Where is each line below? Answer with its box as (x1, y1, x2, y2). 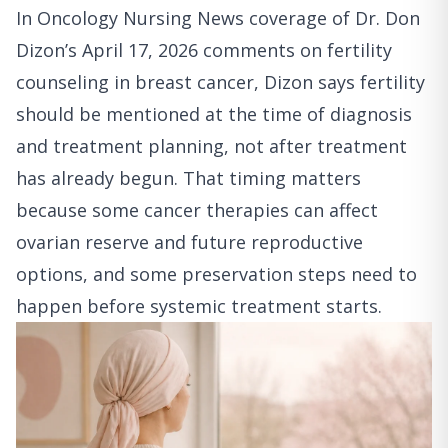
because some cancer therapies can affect (16, 198, 378, 222)
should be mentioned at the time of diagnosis (16, 102, 412, 126)
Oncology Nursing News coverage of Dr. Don (37, 6, 420, 30)
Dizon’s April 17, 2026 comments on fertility (16, 38, 392, 62)
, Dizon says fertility (254, 70, 425, 94)
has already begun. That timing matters (16, 166, 361, 190)
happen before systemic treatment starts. (16, 294, 382, 318)
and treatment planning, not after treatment (16, 134, 407, 158)
